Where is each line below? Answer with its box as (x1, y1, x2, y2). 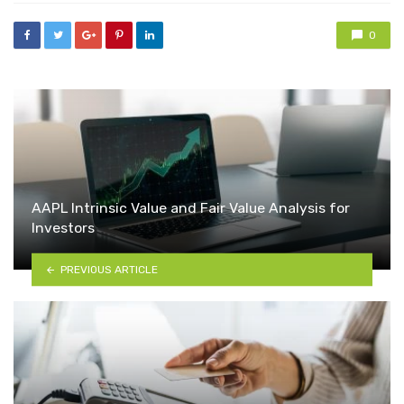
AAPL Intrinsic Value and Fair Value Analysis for (32, 199, 350, 217)
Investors (32, 219, 95, 237)
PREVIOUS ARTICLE (60, 262, 158, 276)
